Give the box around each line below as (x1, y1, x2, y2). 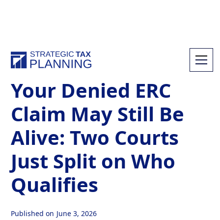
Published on (11, 209, 55, 218)
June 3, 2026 (56, 209, 97, 218)
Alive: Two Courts (11, 124, 179, 151)
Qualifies (11, 171, 99, 198)
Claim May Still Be (11, 100, 185, 127)
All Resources (28, 55, 79, 66)
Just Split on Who (11, 147, 176, 174)
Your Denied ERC (11, 77, 171, 104)
